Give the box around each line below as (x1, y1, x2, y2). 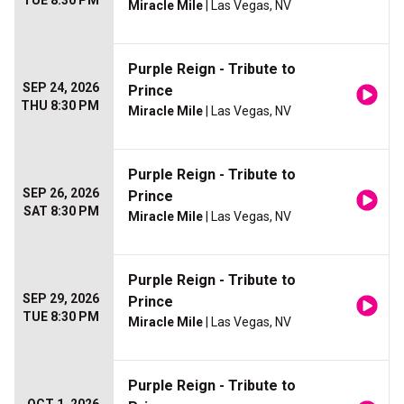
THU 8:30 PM (21, 98, 99, 114)
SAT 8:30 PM (23, 204, 99, 219)
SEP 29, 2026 (23, 291, 99, 307)
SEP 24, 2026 (23, 80, 99, 96)
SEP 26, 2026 (23, 186, 99, 201)
